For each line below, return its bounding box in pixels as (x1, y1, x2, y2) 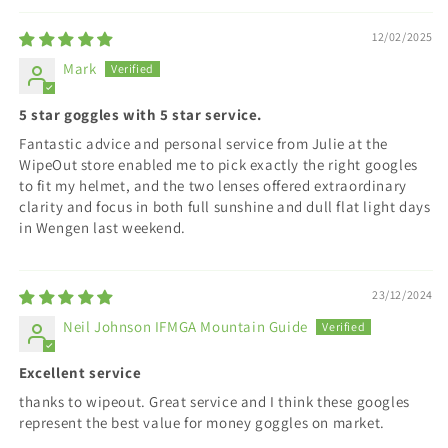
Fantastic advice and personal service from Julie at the (19, 133, 389, 153)
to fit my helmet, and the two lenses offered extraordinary (19, 175, 407, 195)
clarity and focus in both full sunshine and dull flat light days (19, 196, 431, 216)
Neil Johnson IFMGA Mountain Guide (63, 316, 308, 336)
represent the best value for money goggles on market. (19, 412, 385, 432)
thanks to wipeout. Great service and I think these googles (19, 391, 410, 411)
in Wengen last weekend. (19, 217, 186, 237)
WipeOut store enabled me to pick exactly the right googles (19, 154, 418, 174)
